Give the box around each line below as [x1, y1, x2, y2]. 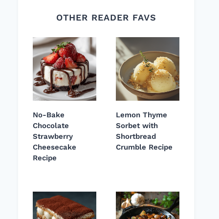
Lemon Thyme [116, 110, 167, 120]
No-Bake [33, 110, 65, 120]
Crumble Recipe [116, 143, 173, 152]
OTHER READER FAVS [56, 12, 156, 23]
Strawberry [33, 132, 73, 141]
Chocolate [33, 121, 69, 131]
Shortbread [116, 132, 156, 141]
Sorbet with [116, 121, 158, 131]
